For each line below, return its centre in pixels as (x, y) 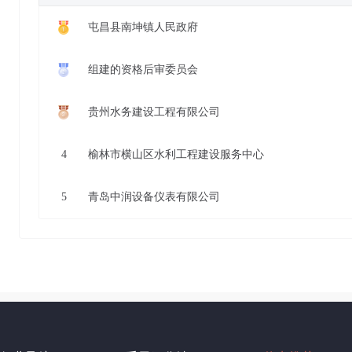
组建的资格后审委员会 (143, 70)
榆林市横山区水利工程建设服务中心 (176, 154)
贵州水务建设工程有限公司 (154, 112)
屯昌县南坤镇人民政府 (143, 27)
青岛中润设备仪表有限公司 (154, 197)
